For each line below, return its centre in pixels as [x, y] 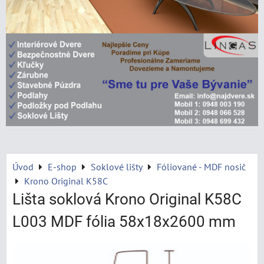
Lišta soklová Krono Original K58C [127, 199]
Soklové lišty [117, 167]
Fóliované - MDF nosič [201, 167]
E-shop [62, 167]
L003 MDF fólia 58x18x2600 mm [124, 222]
